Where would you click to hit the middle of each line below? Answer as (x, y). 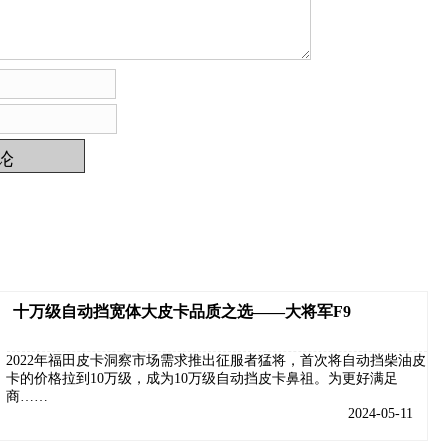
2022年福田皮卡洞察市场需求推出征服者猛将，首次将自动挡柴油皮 (216, 360)
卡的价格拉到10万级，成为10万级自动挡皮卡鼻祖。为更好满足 (202, 378)
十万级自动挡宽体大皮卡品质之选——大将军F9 (182, 311)
